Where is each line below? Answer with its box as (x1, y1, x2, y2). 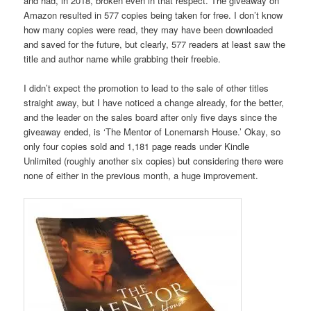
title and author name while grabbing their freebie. (24, 52, 221, 66)
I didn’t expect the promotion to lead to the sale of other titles (24, 81, 269, 95)
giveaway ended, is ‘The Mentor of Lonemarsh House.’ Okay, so (24, 125, 281, 139)
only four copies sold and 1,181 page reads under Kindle (24, 140, 250, 153)
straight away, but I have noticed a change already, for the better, (24, 96, 285, 110)
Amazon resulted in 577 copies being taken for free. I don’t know (24, 8, 283, 22)
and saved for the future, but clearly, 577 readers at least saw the (24, 37, 286, 51)
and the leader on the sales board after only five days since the (24, 110, 278, 124)
